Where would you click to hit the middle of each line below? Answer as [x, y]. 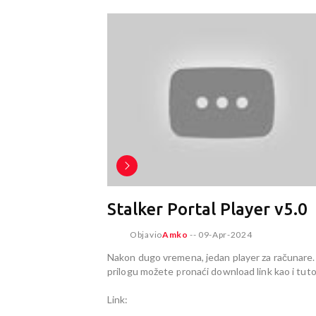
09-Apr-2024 [225, 234]
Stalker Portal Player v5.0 [207, 209]
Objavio [146, 234]
